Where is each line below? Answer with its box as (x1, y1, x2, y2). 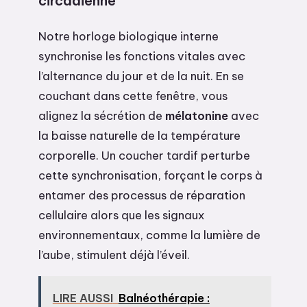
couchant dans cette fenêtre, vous (38, 88, 228, 103)
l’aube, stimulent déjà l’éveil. (38, 247, 190, 262)
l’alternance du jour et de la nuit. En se (38, 69, 244, 84)
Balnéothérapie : (118, 291, 210, 305)
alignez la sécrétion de (38, 108, 165, 123)
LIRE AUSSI (52, 291, 113, 305)
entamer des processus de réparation (38, 188, 245, 203)
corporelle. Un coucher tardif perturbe (38, 148, 250, 163)
